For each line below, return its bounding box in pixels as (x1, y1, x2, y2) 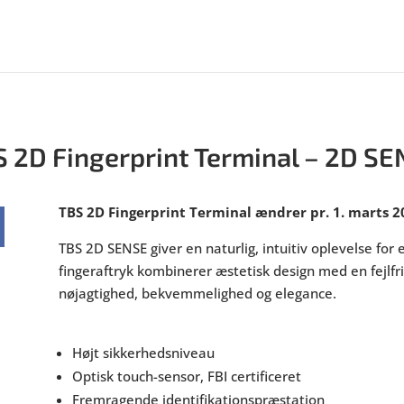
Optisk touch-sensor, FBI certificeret (71, 367, 301, 386)
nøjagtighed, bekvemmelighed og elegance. (58, 284, 340, 303)
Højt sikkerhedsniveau (71, 344, 215, 363)
